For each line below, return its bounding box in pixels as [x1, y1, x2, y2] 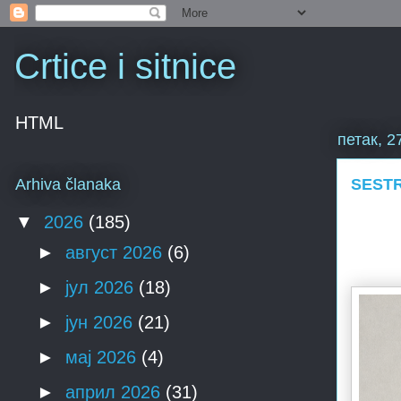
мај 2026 [65, 347, 141, 368]
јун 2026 [65, 312, 138, 333]
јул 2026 [65, 277, 139, 298]
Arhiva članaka [15, 175, 121, 194]
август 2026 [65, 243, 167, 263]
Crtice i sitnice [14, 47, 236, 86]
